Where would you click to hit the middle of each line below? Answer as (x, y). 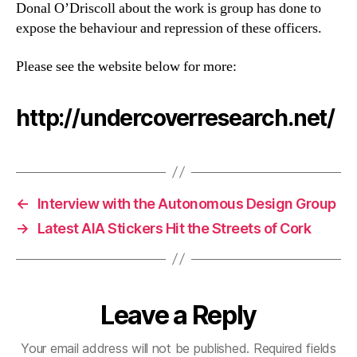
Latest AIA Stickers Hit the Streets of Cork (174, 228)
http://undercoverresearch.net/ (176, 118)
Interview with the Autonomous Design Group (186, 203)
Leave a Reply (178, 315)
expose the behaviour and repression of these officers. (169, 28)
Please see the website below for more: (126, 66)
